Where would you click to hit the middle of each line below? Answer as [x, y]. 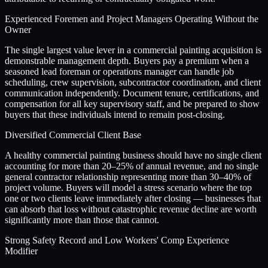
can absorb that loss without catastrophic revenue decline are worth [131, 209]
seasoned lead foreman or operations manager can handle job [119, 72]
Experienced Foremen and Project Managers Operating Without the [132, 19]
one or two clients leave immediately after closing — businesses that [133, 199]
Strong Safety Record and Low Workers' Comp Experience [117, 240]
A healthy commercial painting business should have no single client [133, 156]
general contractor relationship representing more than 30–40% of [128, 177]
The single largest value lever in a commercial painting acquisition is [133, 50]
